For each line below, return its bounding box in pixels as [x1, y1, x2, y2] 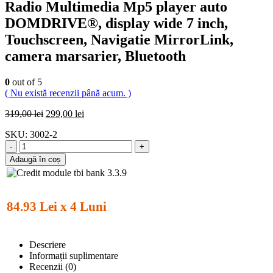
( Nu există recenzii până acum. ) [5, 87, 131, 98]
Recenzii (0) [29, 261, 76, 272]
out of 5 [10, 76, 42, 87]
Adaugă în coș [10, 154, 61, 164]
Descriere [29, 239, 66, 250]
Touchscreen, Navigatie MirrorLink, [5, 31, 233, 48]
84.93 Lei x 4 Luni [7, 199, 107, 214]
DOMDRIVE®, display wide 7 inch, [5, 15, 228, 31]
